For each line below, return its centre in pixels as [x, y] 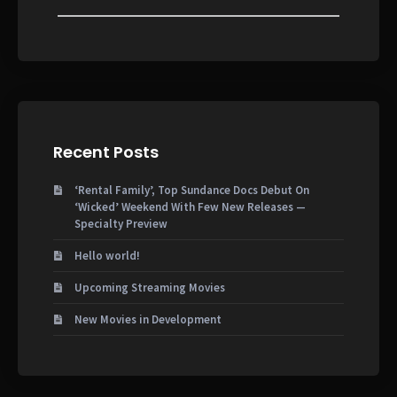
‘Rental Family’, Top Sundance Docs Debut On [192, 190]
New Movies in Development [148, 319]
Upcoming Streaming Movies [150, 287]
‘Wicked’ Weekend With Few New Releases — [190, 206]
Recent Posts [106, 152]
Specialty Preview [121, 223]
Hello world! [107, 255]
